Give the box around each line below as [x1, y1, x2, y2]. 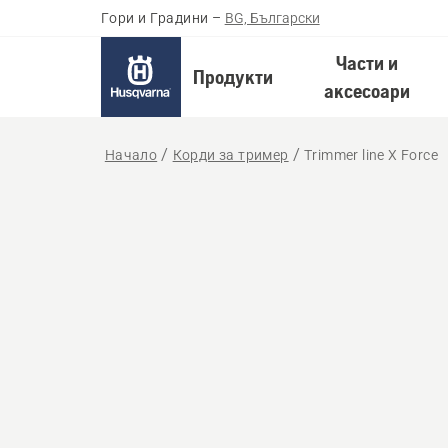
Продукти [192, 65, 273, 88]
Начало [104, 147, 158, 163]
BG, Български [224, 10, 320, 26]
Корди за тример [172, 147, 289, 163]
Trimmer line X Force [304, 147, 439, 163]
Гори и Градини [100, 10, 209, 26]
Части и [336, 51, 399, 74]
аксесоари [324, 79, 411, 102]
